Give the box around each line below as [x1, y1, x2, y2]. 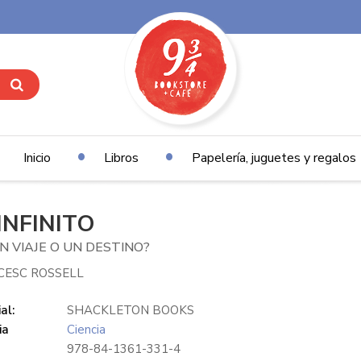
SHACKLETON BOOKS [66, 302, 194, 319]
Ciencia [66, 322, 106, 338]
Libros [103, 149, 139, 167]
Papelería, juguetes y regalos [191, 149, 356, 167]
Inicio [23, 149, 51, 167]
